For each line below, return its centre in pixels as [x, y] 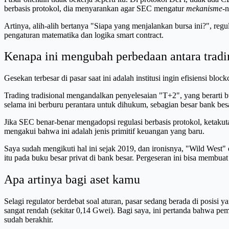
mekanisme [204, 8]
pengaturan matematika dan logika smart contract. [84, 35]
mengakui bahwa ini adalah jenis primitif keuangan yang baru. [104, 131]
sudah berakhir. [29, 220]
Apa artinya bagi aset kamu [72, 180]
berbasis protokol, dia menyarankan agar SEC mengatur [95, 8]
